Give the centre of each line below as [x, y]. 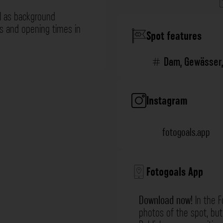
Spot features [174, 36]
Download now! [166, 200]
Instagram [167, 101]
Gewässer [203, 62]
